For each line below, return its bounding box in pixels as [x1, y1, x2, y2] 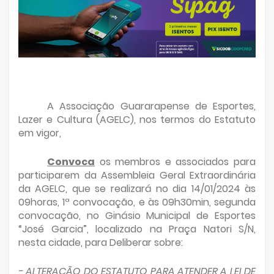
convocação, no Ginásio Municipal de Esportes [18, 208, 256, 223]
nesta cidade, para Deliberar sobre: [18, 235, 183, 250]
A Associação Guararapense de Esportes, [47, 98, 256, 113]
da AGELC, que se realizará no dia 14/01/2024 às [18, 181, 256, 196]
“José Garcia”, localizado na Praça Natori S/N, [18, 221, 256, 236]
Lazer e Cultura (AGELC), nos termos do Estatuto [18, 112, 256, 127]
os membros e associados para [95, 154, 256, 169]
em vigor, [18, 125, 61, 140]
